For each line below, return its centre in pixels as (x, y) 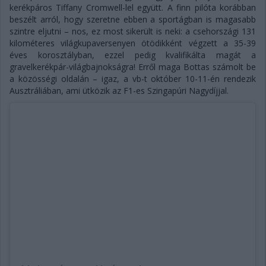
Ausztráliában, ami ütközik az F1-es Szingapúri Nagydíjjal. (119, 90)
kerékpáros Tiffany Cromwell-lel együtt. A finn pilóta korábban (133, 7)
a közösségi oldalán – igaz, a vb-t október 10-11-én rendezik (133, 78)
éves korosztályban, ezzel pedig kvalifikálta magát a (133, 55)
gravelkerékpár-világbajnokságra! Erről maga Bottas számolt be (133, 66)
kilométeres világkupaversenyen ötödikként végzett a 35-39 (133, 43)
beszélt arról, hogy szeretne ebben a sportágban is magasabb (133, 19)
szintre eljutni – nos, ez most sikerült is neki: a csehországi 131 (133, 31)
